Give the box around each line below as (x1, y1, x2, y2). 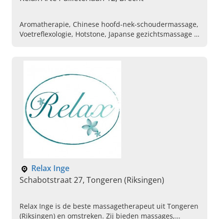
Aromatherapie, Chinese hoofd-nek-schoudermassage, (20, 20, 198, 29)
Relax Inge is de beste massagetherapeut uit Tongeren (20, 201, 198, 211)
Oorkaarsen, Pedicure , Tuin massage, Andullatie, (20, 39, 181, 49)
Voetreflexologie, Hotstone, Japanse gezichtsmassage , (20, 29, 194, 39)
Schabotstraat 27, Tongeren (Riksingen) (20, 175, 164, 186)
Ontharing (20, 49, 53, 59)
